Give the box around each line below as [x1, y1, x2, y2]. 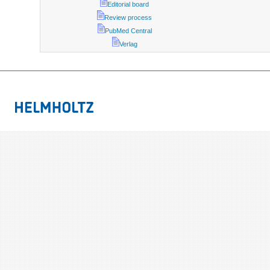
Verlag [119, 40, 137, 48]
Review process [104, 14, 152, 21]
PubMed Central [104, 27, 152, 34]
